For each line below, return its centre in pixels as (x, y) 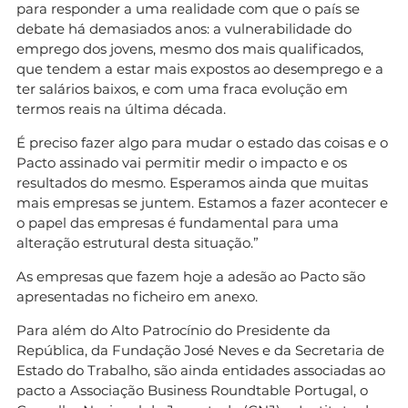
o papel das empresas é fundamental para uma (178, 222)
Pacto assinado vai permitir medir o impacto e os (182, 162)
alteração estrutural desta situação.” (138, 242)
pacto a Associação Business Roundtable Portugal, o (192, 390)
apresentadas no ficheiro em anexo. (137, 296)
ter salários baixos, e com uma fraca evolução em (182, 88)
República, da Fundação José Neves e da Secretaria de (200, 350)
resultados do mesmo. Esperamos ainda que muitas (192, 182)
